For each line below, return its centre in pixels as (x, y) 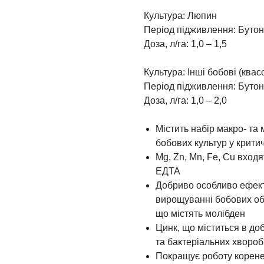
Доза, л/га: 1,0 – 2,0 (185, 100)
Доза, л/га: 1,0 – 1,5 (185, 44)
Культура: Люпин (180, 16)
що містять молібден (200, 214)
